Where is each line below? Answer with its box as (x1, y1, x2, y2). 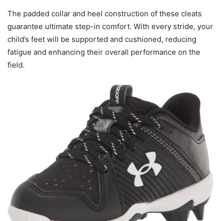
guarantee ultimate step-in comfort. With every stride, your (7, 22, 213, 32)
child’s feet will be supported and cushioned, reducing (7, 35, 196, 44)
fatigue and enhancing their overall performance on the (7, 47, 200, 57)
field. (7, 60, 25, 70)
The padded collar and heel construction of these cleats (7, 9, 202, 19)
